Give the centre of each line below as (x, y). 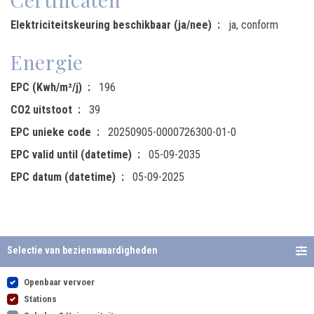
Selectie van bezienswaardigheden (82, 250)
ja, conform (253, 25)
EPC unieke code (51, 132)
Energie (47, 62)
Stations (40, 299)
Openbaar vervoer (59, 282)
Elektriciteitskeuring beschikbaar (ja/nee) (111, 25)
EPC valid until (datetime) (71, 155)
